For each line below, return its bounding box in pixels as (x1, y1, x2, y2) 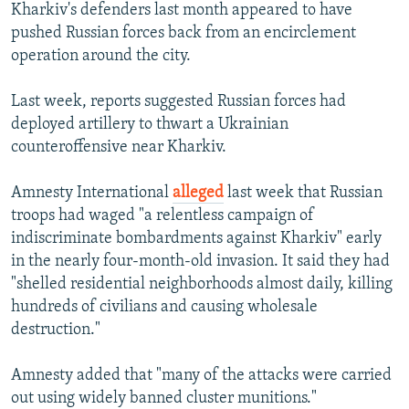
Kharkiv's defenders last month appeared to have (11, 2, 352, 20)
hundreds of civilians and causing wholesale (11, 299, 318, 317)
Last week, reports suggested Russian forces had (11, 93, 346, 111)
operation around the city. (11, 47, 191, 66)
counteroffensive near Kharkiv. (11, 139, 226, 157)
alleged (173, 184, 224, 203)
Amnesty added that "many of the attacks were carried (11, 367, 392, 385)
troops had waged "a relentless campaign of (11, 207, 314, 225)
